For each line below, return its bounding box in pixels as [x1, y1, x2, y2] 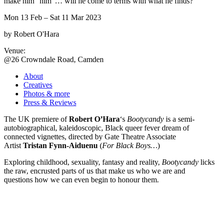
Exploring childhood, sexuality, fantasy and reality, [4, 157, 162, 166]
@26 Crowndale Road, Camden [4, 55, 104, 64]
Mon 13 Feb [4, 13, 44, 22]
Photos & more [23, 89, 70, 98]
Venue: [4, 46, 25, 55]
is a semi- [164, 114, 195, 123]
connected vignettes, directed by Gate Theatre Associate [4, 132, 176, 141]
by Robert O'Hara [4, 29, 59, 38]
